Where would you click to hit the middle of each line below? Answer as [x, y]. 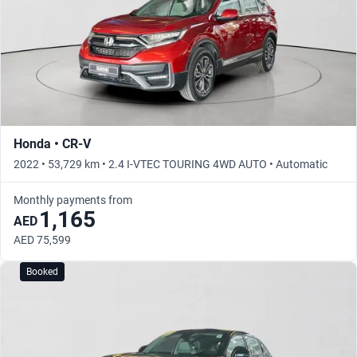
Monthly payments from [73, 200]
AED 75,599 [42, 240]
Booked [42, 272]
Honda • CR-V [52, 144]
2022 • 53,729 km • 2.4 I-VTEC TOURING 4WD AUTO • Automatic [171, 165]
